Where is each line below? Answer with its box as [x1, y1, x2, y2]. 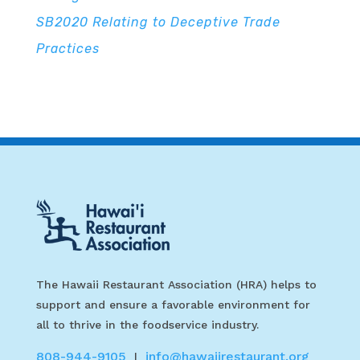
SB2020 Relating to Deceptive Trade [35, 14, 280, 31]
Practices [35, 41, 100, 57]
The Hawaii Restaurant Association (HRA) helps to [35, 278, 317, 292]
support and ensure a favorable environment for [35, 298, 310, 312]
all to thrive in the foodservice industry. [35, 318, 259, 332]
